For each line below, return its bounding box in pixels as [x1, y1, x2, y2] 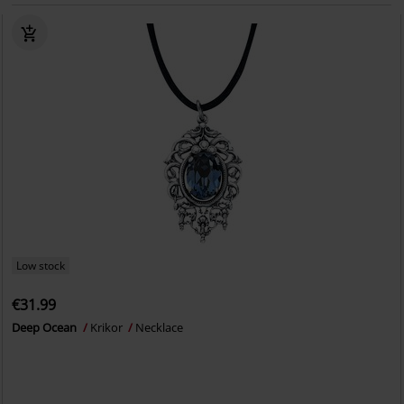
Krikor [90, 319, 126, 335]
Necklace [135, 319, 184, 335]
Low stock [16, 258, 66, 273]
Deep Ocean [12, 319, 80, 335]
